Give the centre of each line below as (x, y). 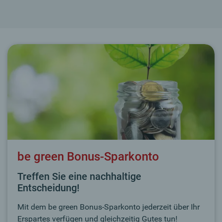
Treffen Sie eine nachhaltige (79, 176)
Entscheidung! (48, 188)
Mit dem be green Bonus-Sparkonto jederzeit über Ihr (109, 207)
